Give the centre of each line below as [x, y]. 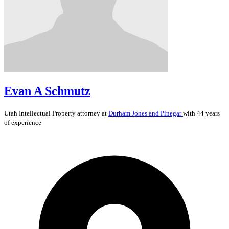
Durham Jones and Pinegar [146, 113]
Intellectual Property [47, 113]
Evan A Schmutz [47, 91]
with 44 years [201, 113]
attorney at [92, 113]
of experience [23, 122]
